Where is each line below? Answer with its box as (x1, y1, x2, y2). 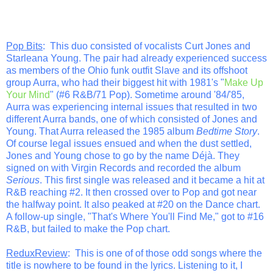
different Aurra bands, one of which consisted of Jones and (6, 113, 257, 124)
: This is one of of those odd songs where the (68, 247, 262, 258)
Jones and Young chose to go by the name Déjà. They (6, 150, 239, 161)
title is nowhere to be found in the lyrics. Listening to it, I (6, 260, 243, 271)
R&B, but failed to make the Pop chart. (6, 223, 170, 234)
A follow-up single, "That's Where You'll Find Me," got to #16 (6, 211, 264, 222)
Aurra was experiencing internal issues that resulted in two (6, 101, 257, 112)
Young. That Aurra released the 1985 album (6, 126, 196, 136)
